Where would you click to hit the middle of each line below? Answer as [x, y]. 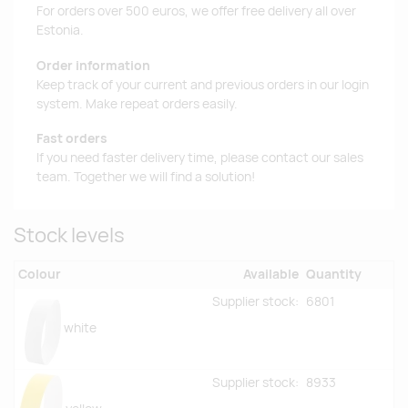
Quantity [334, 275]
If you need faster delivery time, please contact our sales [200, 158]
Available [270, 275]
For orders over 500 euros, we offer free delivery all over [196, 10]
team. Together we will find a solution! [146, 177]
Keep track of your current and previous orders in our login [203, 84]
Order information [93, 65]
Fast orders [72, 139]
